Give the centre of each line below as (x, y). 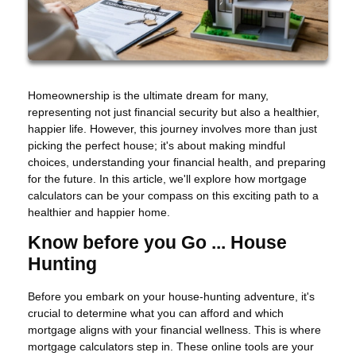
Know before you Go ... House (157, 243)
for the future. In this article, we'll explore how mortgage (167, 179)
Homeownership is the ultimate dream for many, (148, 96)
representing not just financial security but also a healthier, (174, 112)
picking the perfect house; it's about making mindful (157, 146)
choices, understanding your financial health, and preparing (177, 163)
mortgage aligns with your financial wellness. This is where (174, 330)
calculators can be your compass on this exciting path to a (173, 196)
